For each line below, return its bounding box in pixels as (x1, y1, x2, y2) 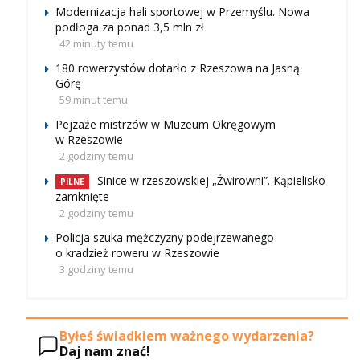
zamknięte (55, 189, 109, 205)
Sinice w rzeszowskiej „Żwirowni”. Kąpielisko (97, 173, 325, 189)
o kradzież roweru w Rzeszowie (55, 245, 219, 261)
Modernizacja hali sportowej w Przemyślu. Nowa (55, 4, 309, 20)
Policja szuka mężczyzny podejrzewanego (55, 230, 274, 246)
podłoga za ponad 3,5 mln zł (55, 19, 204, 35)
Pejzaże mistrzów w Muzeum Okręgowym (55, 117, 276, 133)
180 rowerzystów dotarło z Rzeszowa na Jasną (55, 60, 300, 76)
